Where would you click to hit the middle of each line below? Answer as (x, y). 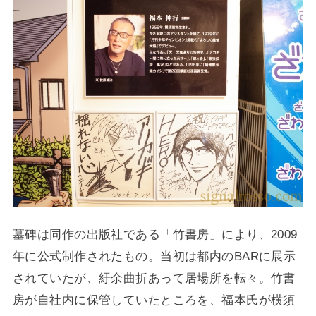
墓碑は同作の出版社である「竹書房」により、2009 (155, 235)
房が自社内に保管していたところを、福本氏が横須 (154, 300)
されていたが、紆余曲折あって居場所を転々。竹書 (154, 278)
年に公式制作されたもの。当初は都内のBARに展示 (154, 256)
